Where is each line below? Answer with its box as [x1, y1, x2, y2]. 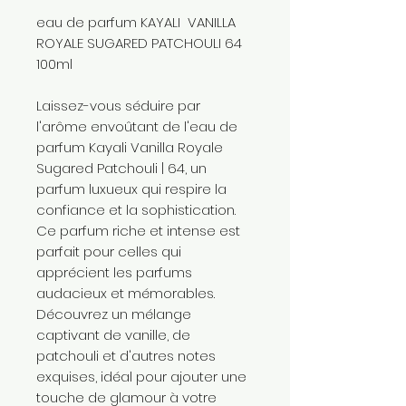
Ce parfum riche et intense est [36, 221, 240, 240]
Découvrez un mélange [36, 304, 191, 324]
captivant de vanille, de [36, 325, 190, 344]
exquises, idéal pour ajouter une [36, 367, 246, 386]
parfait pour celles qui [36, 242, 181, 261]
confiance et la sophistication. [36, 200, 236, 219]
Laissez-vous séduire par [36, 96, 200, 115]
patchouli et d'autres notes [36, 346, 216, 365]
